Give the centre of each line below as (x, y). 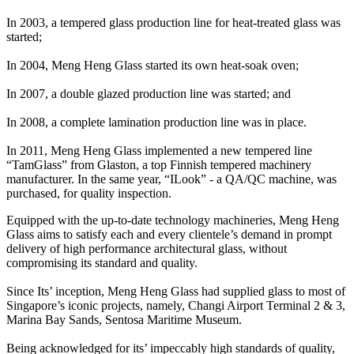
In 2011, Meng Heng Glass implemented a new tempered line (159, 150)
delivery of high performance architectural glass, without (147, 248)
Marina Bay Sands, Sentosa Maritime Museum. (124, 319)
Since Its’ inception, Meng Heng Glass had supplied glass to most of (176, 291)
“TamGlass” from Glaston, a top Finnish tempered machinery (159, 164)
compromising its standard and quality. (102, 262)
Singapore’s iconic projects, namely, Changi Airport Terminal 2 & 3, (176, 305)
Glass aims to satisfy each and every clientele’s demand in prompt (169, 234)
